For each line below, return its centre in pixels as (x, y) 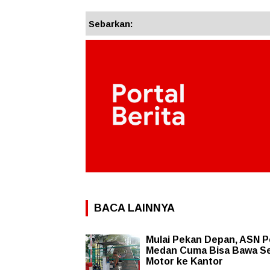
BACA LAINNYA (134, 208)
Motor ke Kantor (184, 262)
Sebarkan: (111, 24)
